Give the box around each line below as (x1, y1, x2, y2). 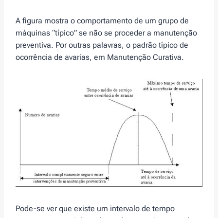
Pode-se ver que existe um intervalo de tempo (16, 204, 175, 214)
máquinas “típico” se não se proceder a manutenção (16, 28, 197, 38)
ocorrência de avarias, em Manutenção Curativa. (16, 53, 184, 62)
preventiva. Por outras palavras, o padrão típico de (16, 40, 188, 50)
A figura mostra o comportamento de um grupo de (16, 16, 189, 26)
